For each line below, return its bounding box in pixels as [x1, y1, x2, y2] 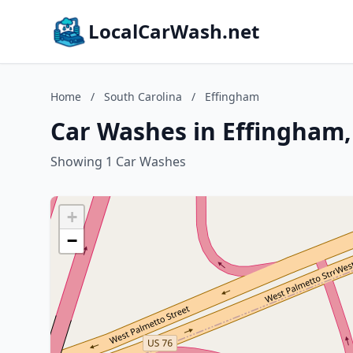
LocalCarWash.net [88, 18, 259, 44]
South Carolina [104, 89, 182, 104]
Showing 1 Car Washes [50, 153, 186, 170]
